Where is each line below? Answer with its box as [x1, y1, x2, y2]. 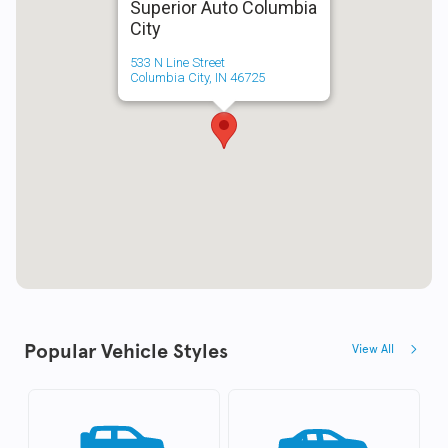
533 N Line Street [130, 54, 225, 70]
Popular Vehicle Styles [24, 338, 228, 363]
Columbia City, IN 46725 [130, 69, 265, 85]
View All [352, 341, 394, 356]
